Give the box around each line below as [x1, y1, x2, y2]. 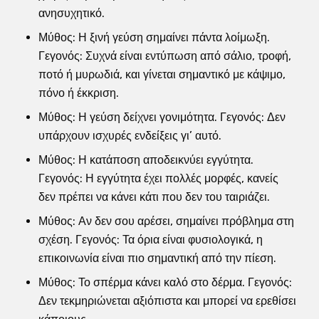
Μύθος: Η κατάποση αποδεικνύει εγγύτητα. [38, 152, 253, 167]
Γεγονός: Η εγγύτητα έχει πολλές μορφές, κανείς [38, 171, 278, 185]
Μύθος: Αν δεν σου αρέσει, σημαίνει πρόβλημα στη [38, 214, 294, 228]
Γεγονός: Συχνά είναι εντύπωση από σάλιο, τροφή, [38, 48, 291, 63]
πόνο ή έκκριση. [38, 85, 119, 100]
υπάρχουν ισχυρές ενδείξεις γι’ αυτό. [38, 128, 221, 142]
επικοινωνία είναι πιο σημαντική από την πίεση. [38, 251, 276, 265]
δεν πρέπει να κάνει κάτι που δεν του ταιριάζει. [38, 189, 270, 204]
